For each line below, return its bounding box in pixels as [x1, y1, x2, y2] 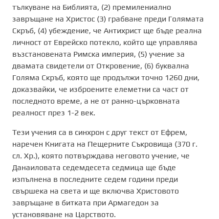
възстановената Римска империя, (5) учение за [12, 49, 185, 59]
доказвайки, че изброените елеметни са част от [12, 84, 189, 94]
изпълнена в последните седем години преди [12, 174, 178, 184]
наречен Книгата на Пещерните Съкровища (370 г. [12, 139, 197, 149]
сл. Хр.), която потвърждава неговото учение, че [12, 151, 190, 160]
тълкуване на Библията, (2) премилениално [12, 2, 171, 12]
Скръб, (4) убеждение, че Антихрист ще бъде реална [12, 25, 202, 35]
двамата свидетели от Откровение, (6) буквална [12, 61, 189, 70]
